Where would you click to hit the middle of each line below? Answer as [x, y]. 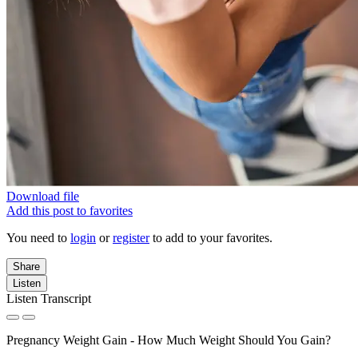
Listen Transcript [49, 298]
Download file [43, 196]
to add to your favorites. [211, 238]
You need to [38, 238]
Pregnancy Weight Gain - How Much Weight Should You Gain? [169, 340]
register [131, 238]
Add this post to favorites [70, 211]
